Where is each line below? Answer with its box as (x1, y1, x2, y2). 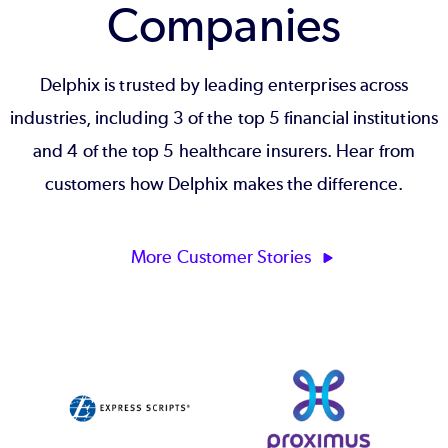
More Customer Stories (131, 245, 315, 268)
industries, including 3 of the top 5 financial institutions (10, 106, 438, 129)
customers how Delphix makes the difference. (44, 172, 404, 195)
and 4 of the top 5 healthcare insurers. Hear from (33, 139, 415, 162)
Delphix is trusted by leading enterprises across (39, 73, 409, 96)
